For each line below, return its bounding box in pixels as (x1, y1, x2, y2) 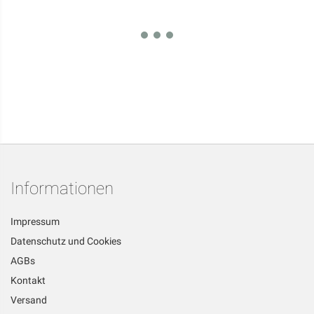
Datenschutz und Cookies (11, 235, 121, 247)
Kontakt (11, 275, 46, 286)
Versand (11, 294, 47, 306)
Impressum (11, 216, 60, 227)
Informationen (11, 179, 114, 198)
